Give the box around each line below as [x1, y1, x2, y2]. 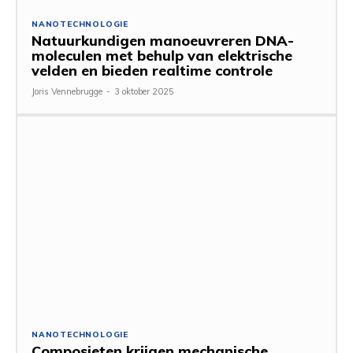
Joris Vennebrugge [32, 85, 102, 97]
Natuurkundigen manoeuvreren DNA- [32, 31, 294, 50]
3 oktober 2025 [114, 85, 174, 97]
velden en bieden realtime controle [32, 61, 273, 80]
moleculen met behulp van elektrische [32, 46, 292, 65]
